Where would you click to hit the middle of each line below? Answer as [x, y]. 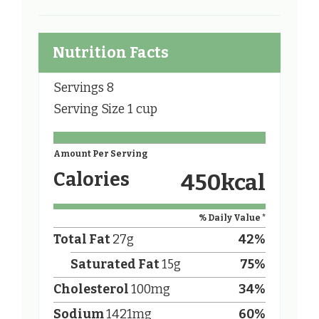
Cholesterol [91, 290]
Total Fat [82, 240]
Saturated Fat [115, 265]
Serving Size [90, 110]
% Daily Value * [232, 218]
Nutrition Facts [111, 53]
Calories [91, 180]
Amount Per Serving [100, 154]
